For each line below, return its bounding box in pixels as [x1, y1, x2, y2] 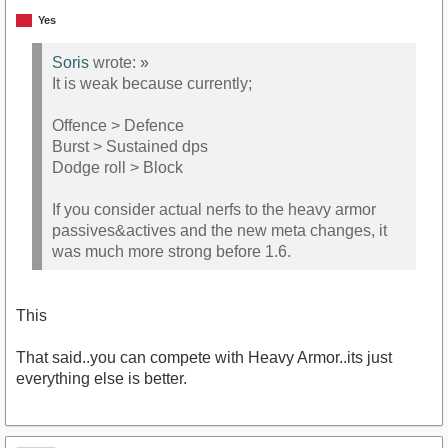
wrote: [89, 53, 140, 71]
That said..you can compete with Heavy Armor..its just [16, 349, 392, 367]
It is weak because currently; [52, 74, 252, 92]
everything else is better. [16, 370, 187, 388]
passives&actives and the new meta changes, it [52, 221, 387, 239]
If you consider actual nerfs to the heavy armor [52, 200, 376, 218]
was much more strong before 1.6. [52, 242, 291, 260]
